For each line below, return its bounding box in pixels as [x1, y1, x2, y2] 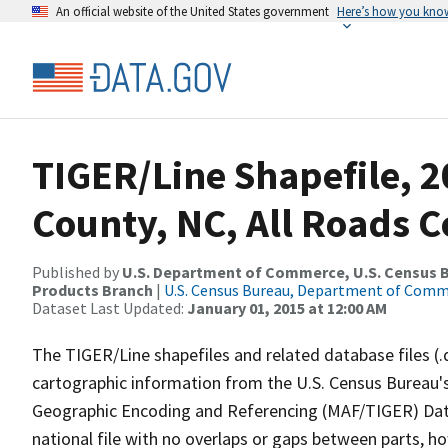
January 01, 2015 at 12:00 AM [187, 298, 387, 318]
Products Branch [32, 280, 153, 300]
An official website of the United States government [56, 3, 329, 19]
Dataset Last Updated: [32, 298, 187, 318]
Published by [32, 262, 122, 282]
